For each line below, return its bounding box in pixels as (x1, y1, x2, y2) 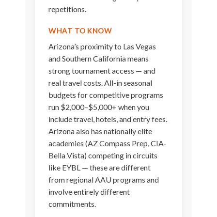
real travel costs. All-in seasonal (48, 78, 153, 88)
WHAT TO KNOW (48, 26, 112, 35)
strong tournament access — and (48, 66, 156, 76)
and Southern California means (48, 54, 149, 63)
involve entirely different (48, 187, 130, 197)
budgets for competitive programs (48, 90, 164, 100)
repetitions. (48, 4, 87, 14)
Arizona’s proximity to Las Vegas (48, 42, 156, 51)
